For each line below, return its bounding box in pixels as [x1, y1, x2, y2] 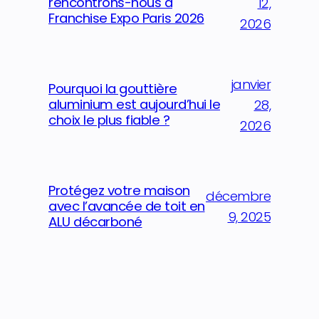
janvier [230, 75, 271, 93]
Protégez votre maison [48, 182, 190, 200]
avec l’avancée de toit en [48, 197, 205, 216]
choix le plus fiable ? [48, 111, 169, 130]
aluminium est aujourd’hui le [48, 95, 220, 114]
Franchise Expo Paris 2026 [48, 9, 204, 28]
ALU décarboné [48, 213, 142, 231]
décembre [206, 187, 271, 206]
